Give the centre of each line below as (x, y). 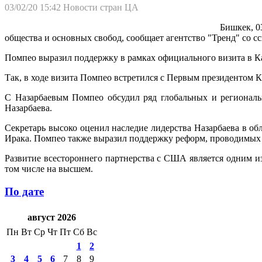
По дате (24, 191)
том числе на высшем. (49, 168)
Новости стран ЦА (101, 7)
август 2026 (51, 218)
